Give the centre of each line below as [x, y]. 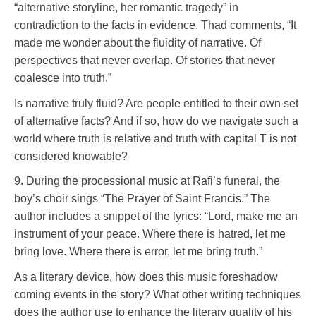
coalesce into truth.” [63, 78]
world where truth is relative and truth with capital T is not [155, 138]
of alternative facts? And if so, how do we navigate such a [156, 121]
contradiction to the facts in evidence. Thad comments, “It [155, 25]
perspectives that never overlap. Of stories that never [145, 60]
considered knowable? [71, 156]
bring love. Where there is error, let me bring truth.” [138, 252]
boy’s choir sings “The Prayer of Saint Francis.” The [142, 199]
